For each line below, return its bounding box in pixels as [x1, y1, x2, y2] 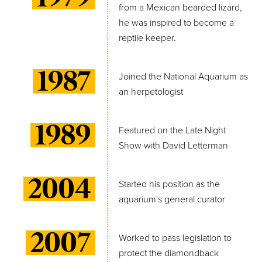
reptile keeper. [119, 32, 176, 44]
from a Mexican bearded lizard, [119, 1, 242, 13]
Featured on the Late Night [119, 124, 226, 136]
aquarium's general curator [119, 193, 225, 205]
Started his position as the [119, 178, 220, 190]
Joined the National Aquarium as [119, 70, 248, 82]
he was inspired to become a [119, 16, 234, 29]
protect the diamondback [119, 247, 219, 259]
